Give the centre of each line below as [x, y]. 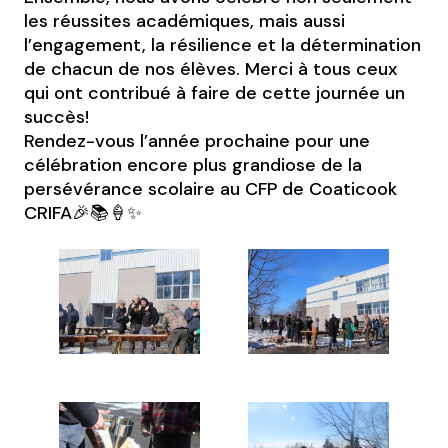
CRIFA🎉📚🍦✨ [83, 213]
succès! [57, 117]
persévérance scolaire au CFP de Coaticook [211, 189]
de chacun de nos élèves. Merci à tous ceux [211, 69]
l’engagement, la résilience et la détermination [223, 45]
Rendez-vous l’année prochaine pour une [197, 141]
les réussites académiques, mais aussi [185, 21]
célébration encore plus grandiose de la [193, 165]
